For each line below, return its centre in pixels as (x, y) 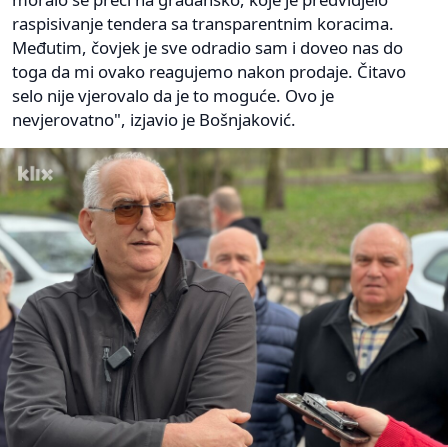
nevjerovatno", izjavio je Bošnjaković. (154, 120)
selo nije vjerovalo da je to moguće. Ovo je (173, 96)
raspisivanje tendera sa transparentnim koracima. (203, 24)
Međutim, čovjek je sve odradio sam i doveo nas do (207, 48)
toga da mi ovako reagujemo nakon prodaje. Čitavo (209, 72)
